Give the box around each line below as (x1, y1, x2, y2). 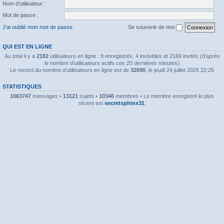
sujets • (78, 92, 99, 99)
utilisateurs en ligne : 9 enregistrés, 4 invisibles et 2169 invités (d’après (48, 52, 220, 59)
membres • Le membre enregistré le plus (114, 92, 214, 99)
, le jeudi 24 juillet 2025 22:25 (145, 66, 214, 73)
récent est (78, 99, 104, 106)
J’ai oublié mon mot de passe (2, 24, 72, 30)
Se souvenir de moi (128, 24, 176, 30)
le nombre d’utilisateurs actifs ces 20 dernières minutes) (44, 59, 179, 66)
